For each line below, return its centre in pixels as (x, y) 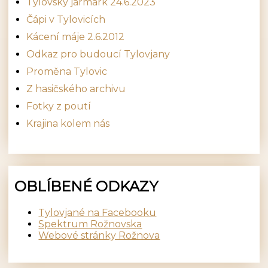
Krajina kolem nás (68, 123)
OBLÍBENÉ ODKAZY (86, 186)
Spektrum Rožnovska (90, 224)
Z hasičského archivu (76, 89)
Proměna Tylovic (67, 71)
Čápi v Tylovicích (66, 19)
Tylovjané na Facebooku (98, 212)
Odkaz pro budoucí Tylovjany (98, 54)
